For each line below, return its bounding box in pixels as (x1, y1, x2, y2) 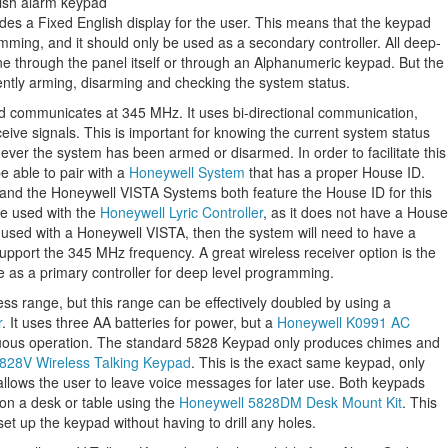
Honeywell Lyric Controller (100, 202, 263, 222)
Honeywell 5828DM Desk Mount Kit (179, 392, 402, 412)
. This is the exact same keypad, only (191, 352, 425, 372)
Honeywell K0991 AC (277, 312, 410, 332)
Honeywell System (129, 162, 245, 182)
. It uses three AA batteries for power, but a (2, 312, 277, 332)
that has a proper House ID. (245, 162, 425, 182)
